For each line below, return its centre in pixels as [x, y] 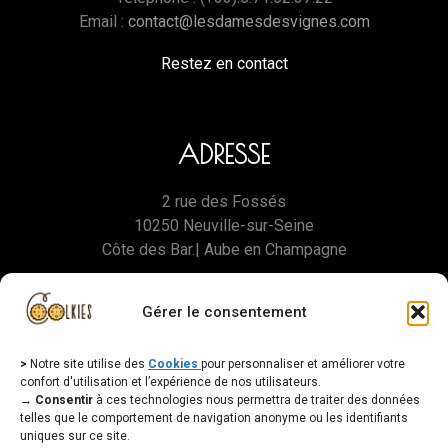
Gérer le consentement [224, 311]
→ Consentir [56, 400]
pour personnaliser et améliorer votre [303, 364]
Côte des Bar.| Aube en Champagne [224, 249]
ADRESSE [224, 153]
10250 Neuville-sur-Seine [224, 225]
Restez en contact [224, 63]
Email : [103, 21]
